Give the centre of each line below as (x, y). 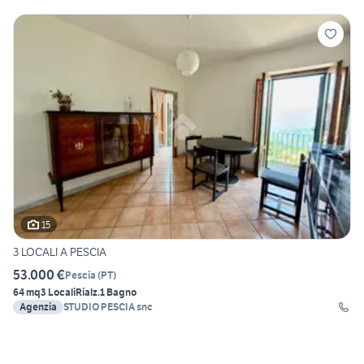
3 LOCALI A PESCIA (60, 252)
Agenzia (38, 307)
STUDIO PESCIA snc (108, 307)
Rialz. (88, 292)
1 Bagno (118, 292)
